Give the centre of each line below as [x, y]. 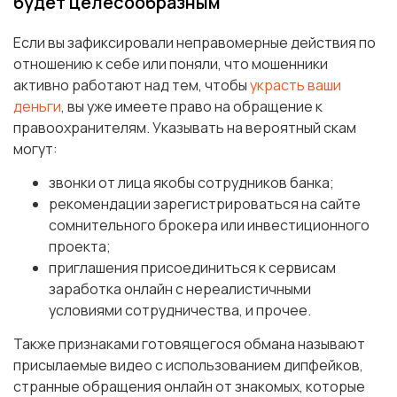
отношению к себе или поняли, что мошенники [171, 64]
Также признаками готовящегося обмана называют [189, 344]
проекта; [80, 247]
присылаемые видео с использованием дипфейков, [188, 366]
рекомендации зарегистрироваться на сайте [205, 204]
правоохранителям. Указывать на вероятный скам [185, 128]
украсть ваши [296, 86]
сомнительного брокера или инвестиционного [209, 226]
